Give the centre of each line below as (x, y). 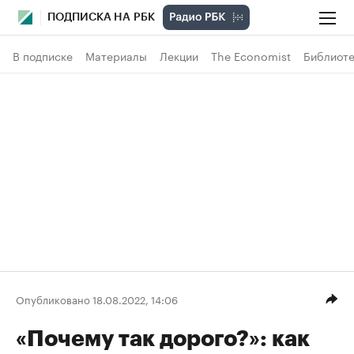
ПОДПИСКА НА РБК (101, 17)
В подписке (43, 55)
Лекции (179, 55)
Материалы (116, 55)
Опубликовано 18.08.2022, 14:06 (97, 298)
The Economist (251, 55)
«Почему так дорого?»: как (163, 339)
